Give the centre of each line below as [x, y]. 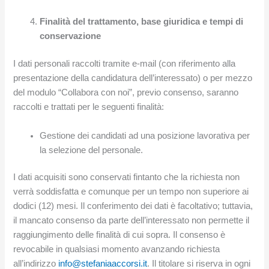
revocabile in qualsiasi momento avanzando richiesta [117, 249]
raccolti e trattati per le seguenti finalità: [89, 107]
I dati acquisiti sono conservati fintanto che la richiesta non [127, 177]
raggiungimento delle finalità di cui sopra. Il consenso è [119, 235]
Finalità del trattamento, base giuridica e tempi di [142, 22]
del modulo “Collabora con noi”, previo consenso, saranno [126, 93]
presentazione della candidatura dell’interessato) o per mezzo [133, 78]
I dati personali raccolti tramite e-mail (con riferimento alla [125, 64]
